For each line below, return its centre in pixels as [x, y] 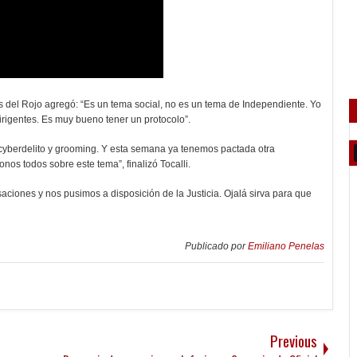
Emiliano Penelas [286, 247]
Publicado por [216, 247]
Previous [294, 341]
